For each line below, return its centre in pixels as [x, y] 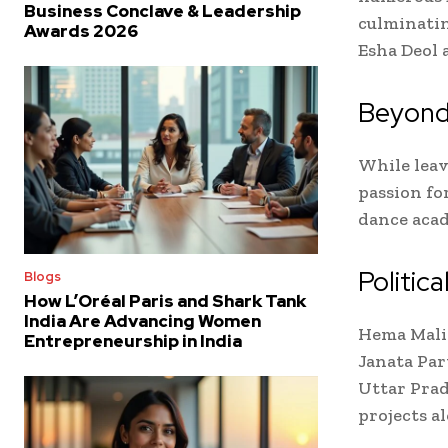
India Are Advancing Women [142, 321]
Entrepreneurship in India [133, 341]
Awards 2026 [81, 31]
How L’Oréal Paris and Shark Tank [165, 301]
